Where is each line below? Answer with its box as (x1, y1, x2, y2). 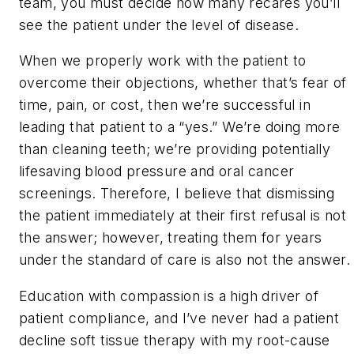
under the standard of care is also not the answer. (19, 251, 350, 269)
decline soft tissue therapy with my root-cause (19, 332, 330, 349)
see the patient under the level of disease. (19, 16, 299, 33)
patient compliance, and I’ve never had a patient (19, 310, 340, 327)
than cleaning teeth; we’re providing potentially (19, 141, 331, 158)
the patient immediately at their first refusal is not (19, 207, 347, 224)
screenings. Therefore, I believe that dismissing (19, 185, 335, 202)
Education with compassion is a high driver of (19, 288, 318, 305)
